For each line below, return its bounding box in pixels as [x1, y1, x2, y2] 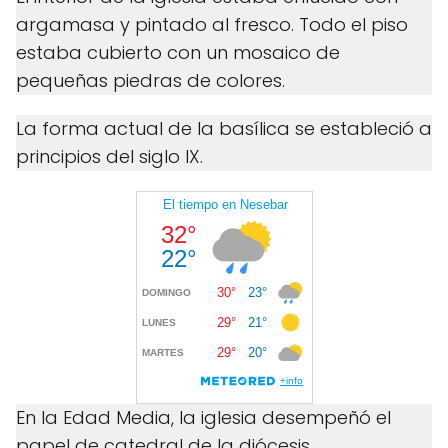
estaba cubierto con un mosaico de [16, 40, 340, 66]
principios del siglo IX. [16, 144, 203, 170]
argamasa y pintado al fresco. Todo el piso [16, 12, 408, 38]
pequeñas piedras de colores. [16, 68, 285, 94]
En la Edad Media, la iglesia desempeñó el [16, 405, 391, 431]
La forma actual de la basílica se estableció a [16, 116, 432, 142]
